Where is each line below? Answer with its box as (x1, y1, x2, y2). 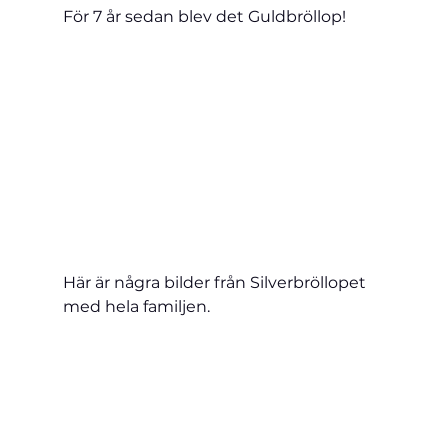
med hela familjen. (62, 296, 210, 316)
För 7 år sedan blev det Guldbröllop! (62, 7, 346, 26)
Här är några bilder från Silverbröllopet (62, 272, 370, 292)
